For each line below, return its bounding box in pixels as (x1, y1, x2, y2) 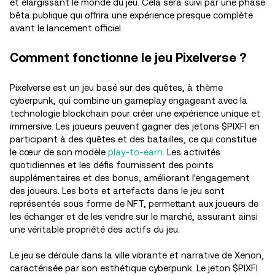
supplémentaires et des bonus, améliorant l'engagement (10, 172, 250, 183)
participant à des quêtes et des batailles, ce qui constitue (10, 134, 257, 144)
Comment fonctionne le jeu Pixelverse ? (10, 50, 249, 65)
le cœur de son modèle (10, 147, 108, 157)
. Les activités (163, 147, 220, 157)
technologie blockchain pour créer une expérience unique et (10, 108, 260, 118)
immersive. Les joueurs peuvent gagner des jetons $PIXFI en (10, 121, 260, 131)
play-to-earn (108, 147, 163, 157)
